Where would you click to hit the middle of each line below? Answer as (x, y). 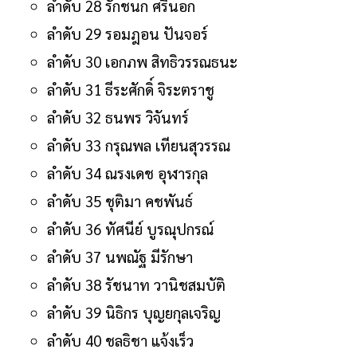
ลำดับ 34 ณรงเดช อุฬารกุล (127, 173)
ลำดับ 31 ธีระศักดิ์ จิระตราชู (131, 89)
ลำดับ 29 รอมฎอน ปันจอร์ (127, 33)
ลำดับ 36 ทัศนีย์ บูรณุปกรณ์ (130, 228)
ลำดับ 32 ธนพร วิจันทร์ (118, 117)
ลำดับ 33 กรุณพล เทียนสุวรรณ (139, 145)
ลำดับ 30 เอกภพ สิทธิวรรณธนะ (142, 61)
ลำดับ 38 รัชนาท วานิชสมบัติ (136, 284)
